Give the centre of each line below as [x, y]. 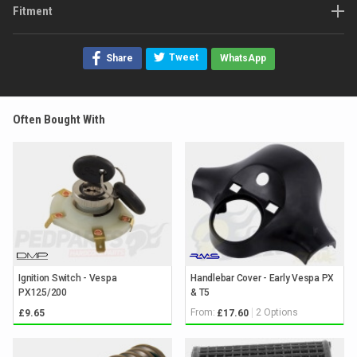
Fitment [33, 12]
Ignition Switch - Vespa [68, 278]
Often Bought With [59, 119]
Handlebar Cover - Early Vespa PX [262, 278]
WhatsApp [243, 58]
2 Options [277, 313]
